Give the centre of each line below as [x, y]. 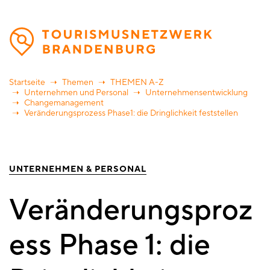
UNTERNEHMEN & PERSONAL [78, 170]
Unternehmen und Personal [76, 93]
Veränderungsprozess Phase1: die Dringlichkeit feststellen [130, 114]
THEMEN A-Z [137, 83]
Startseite [27, 83]
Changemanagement [64, 103]
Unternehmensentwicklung [196, 93]
